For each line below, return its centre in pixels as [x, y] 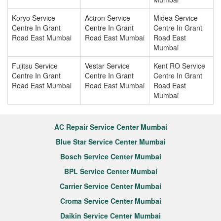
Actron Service [108, 18]
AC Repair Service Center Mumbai [110, 127]
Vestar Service [107, 66]
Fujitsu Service [35, 66]
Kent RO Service [179, 66]
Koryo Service [34, 18]
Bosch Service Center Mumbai [110, 156]
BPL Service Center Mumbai [110, 171]
